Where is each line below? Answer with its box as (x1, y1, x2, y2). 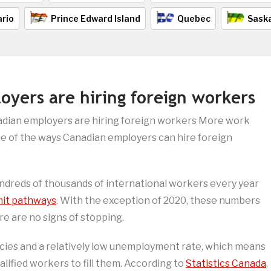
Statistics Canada (186, 258, 266, 270)
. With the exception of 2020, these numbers (56, 195, 260, 207)
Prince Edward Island (51, 13, 140, 24)
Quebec (177, 13, 211, 24)
